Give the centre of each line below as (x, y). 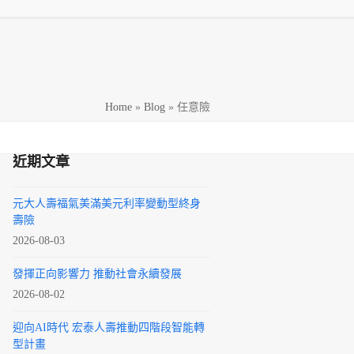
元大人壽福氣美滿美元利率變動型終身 (107, 203)
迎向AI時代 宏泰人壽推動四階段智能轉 (109, 328)
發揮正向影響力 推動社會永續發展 (97, 274)
